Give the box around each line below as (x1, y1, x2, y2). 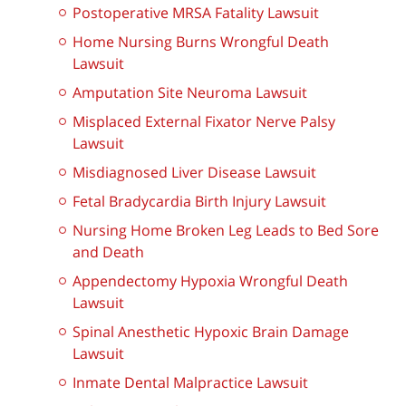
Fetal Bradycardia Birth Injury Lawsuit (72, 191, 326, 212)
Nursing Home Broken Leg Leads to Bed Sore (72, 220, 379, 241)
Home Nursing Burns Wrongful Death (72, 32, 329, 53)
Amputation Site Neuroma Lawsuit (72, 82, 307, 103)
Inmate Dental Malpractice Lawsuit (72, 372, 308, 393)
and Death (72, 242, 144, 263)
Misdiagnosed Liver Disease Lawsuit (72, 162, 316, 183)
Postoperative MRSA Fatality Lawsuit (72, 3, 319, 24)
